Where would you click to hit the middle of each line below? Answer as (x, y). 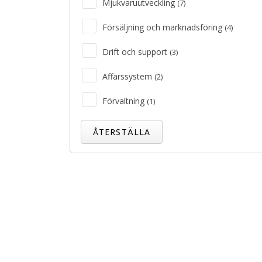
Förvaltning (125, 101)
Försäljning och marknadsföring (163, 27)
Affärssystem (128, 76)
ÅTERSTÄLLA (122, 132)
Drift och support (136, 52)
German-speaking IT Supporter (150, 229)
